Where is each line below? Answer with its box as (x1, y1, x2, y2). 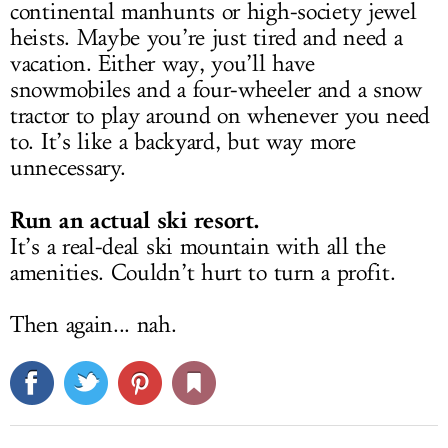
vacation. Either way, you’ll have (10, 50, 316, 79)
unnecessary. (10, 154, 126, 183)
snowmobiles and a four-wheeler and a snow (10, 76, 422, 105)
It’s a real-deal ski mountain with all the (10, 233, 386, 262)
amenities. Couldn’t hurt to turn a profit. (10, 259, 396, 288)
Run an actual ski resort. (10, 206, 259, 235)
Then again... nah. (10, 311, 177, 340)
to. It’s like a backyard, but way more (10, 128, 356, 157)
